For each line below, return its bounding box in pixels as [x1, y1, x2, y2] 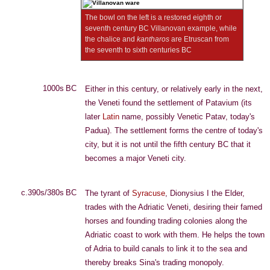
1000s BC [43, 84, 77, 93]
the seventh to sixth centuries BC [85, 46, 192, 54]
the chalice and [85, 35, 137, 43]
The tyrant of [85, 189, 132, 198]
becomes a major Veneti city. [85, 154, 186, 163]
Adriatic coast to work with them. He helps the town [85, 230, 265, 239]
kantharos [137, 35, 169, 43]
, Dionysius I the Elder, [165, 189, 245, 198]
